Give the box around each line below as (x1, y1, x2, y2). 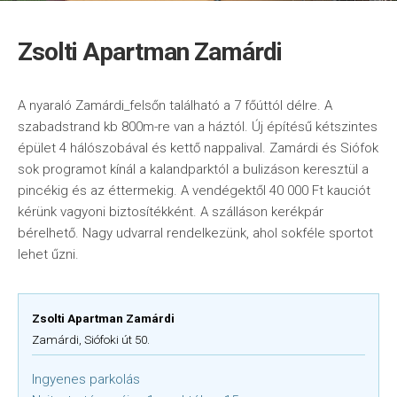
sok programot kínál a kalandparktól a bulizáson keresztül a (18, 161, 369, 177)
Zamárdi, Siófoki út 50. (32, 332, 150, 346)
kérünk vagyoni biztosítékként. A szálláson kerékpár (18, 204, 323, 220)
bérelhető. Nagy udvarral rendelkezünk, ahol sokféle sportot (18, 225, 373, 241)
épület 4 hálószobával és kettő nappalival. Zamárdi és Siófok (18, 140, 378, 156)
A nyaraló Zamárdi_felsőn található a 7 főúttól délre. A (18, 97, 332, 113)
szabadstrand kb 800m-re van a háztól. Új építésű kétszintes (18, 119, 378, 135)
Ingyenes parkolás (32, 371, 140, 387)
